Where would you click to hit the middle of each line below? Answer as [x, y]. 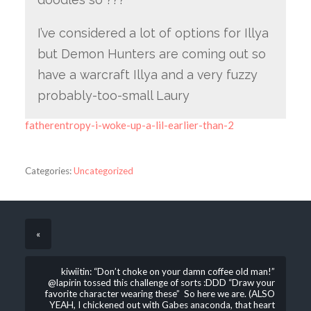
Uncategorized [103, 171]
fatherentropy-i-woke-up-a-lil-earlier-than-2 [129, 125]
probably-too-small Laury [113, 95]
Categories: [48, 171]
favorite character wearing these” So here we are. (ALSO [160, 293]
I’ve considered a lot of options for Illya [153, 33]
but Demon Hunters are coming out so [151, 53]
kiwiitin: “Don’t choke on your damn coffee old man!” [168, 271]
